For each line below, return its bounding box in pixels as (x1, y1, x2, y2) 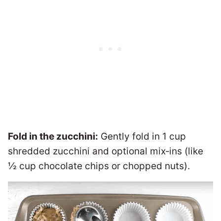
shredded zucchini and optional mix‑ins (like (8, 145, 203, 157)
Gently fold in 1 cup (98, 130, 186, 142)
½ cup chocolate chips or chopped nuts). (8, 160, 190, 172)
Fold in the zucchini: (8, 130, 98, 142)
